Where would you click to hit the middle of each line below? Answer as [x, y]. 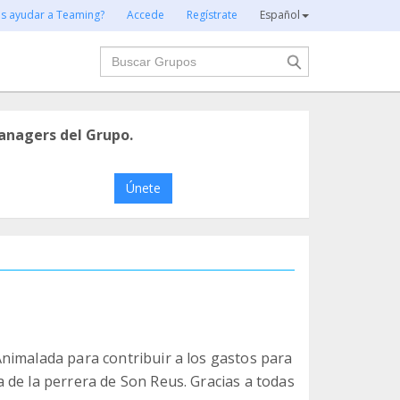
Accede [146, 15]
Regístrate [212, 15]
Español [280, 15]
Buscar [122, 55]
